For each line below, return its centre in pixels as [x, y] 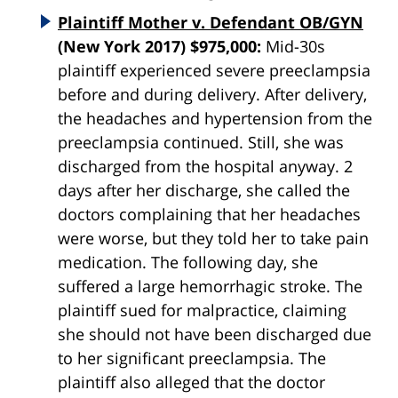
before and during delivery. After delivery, [212, 95]
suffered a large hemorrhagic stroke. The [210, 287]
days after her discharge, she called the [204, 191]
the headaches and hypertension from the [215, 119]
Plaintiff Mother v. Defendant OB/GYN [211, 23]
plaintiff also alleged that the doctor [191, 382]
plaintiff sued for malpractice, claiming [202, 310]
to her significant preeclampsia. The [192, 358]
